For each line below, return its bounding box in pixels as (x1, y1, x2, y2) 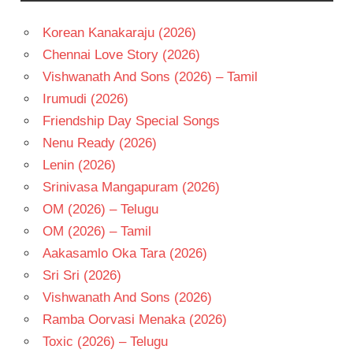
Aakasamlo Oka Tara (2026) (42, 245, 207, 261)
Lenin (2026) (42, 157, 116, 173)
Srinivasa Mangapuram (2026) (42, 179, 220, 195)
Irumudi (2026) (42, 91, 128, 106)
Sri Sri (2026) (42, 267, 121, 283)
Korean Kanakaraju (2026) (42, 24, 196, 40)
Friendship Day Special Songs (42, 113, 220, 128)
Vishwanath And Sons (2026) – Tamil (42, 69, 258, 84)
